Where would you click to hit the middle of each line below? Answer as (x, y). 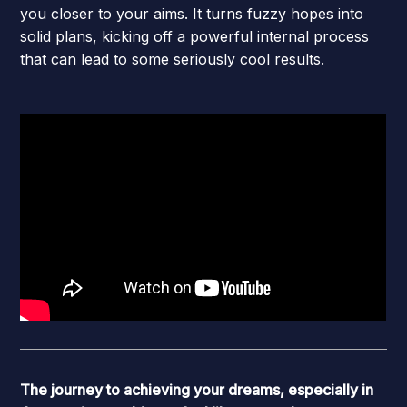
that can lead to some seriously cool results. (173, 59)
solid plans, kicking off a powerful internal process (195, 36)
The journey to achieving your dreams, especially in (197, 390)
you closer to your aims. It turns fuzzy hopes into (192, 13)
